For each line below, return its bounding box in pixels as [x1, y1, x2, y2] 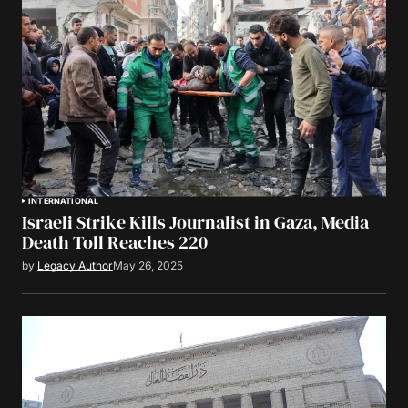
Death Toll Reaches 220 [22, 229, 208, 255]
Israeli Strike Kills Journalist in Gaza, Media [22, 209, 369, 235]
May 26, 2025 [113, 258, 183, 272]
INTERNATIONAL [28, 195, 99, 206]
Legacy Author [37, 258, 113, 272]
